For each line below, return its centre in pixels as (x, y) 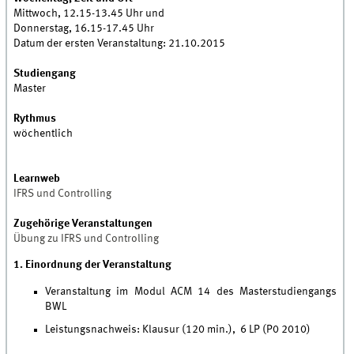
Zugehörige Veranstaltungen (83, 224)
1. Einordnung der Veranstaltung (93, 265)
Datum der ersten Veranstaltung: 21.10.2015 (120, 44)
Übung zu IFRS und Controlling (87, 239)
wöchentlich (43, 134)
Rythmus (35, 119)
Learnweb (37, 179)
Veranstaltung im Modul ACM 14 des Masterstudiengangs (191, 292)
